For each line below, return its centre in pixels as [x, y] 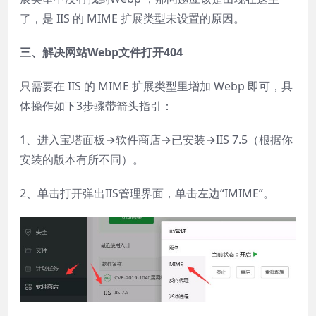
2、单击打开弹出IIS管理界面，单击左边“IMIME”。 [147, 193]
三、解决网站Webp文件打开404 [101, 52]
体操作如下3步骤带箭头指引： [96, 105]
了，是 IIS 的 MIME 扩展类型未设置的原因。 [132, 18]
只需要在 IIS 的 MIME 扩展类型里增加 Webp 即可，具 [156, 86]
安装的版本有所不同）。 [82, 159]
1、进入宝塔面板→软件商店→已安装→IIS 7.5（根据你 [156, 139]
